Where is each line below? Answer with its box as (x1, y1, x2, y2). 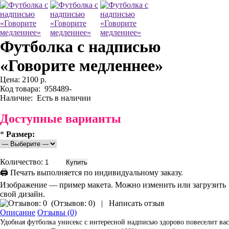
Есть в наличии (33, 94, 91, 102)
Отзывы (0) (37, 208, 77, 217)
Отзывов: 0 (54, 199, 93, 208)
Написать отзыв (109, 199, 165, 208)
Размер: (6, 130, 35, 139)
